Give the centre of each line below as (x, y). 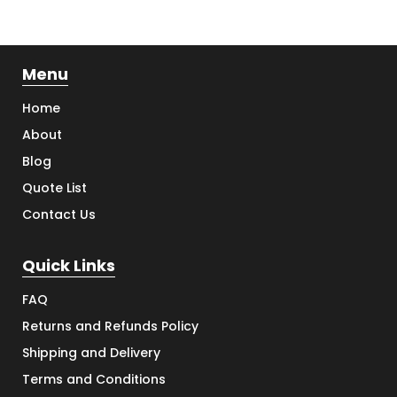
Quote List (54, 188)
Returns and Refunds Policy (110, 327)
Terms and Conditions (94, 380)
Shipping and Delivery (91, 353)
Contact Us (59, 215)
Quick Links (69, 266)
